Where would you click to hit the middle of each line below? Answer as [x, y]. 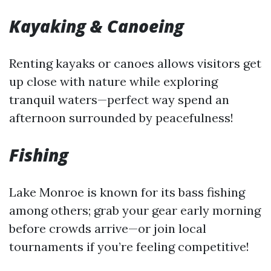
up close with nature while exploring [113, 81]
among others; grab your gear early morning [135, 210]
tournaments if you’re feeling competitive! [129, 247]
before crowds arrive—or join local [108, 228]
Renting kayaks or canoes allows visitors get [135, 63]
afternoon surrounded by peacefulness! [121, 118]
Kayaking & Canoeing [96, 26]
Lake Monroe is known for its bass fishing [127, 192]
